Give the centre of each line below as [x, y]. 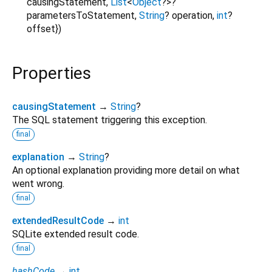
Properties [52, 73]
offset [41, 29]
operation [192, 16]
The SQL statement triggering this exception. [110, 120]
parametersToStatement [81, 16]
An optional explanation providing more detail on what [126, 170]
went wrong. [38, 183]
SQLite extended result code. [76, 234]
